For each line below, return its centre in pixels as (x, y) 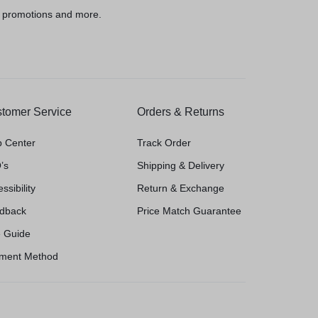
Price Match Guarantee (190, 211)
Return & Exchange (181, 188)
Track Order (164, 143)
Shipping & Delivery (181, 165)
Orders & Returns (181, 112)
